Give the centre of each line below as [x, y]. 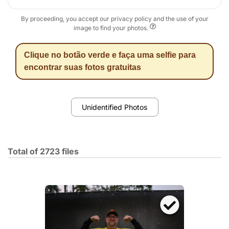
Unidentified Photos [114, 107]
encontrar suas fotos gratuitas [83, 67]
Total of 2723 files [43, 151]
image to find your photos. [111, 28]
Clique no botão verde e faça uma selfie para [110, 55]
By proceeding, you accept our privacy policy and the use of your [114, 19]
